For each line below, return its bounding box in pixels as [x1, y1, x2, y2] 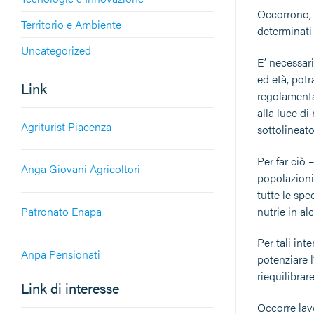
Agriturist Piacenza [21, 118, 111, 135]
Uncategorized [21, 41, 91, 58]
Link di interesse [21, 277, 119, 298]
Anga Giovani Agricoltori [21, 161, 140, 177]
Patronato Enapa [21, 203, 102, 220]
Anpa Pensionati [21, 245, 100, 262]
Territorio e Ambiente [21, 15, 121, 32]
